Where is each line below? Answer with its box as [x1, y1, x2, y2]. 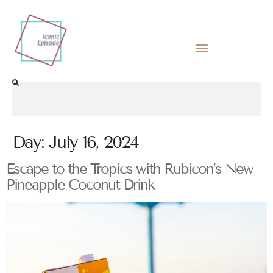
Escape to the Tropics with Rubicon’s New [6, 160, 253, 178]
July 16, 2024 [49, 132, 138, 154]
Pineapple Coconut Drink [6, 175, 154, 194]
